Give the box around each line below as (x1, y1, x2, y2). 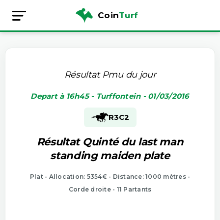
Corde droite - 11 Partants (68, 185, 152, 193)
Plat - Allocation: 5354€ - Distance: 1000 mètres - (29, 172, 191, 180)
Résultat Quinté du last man (36, 135, 184, 148)
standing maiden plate (50, 149, 170, 162)
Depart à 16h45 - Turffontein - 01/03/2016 (30, 91, 190, 101)
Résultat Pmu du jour (64, 69, 156, 80)
